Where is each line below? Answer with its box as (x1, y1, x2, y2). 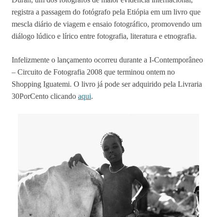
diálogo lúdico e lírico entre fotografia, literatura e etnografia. (12, 32, 197, 40)
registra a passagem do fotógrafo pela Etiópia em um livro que (12, 8, 201, 16)
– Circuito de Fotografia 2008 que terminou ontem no (12, 68, 175, 76)
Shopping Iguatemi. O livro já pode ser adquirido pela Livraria (12, 80, 202, 88)
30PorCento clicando (12, 92, 78, 100)
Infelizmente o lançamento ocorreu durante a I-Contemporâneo (12, 56, 203, 64)
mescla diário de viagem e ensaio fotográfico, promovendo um (12, 20, 201, 28)
